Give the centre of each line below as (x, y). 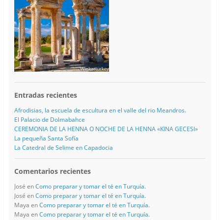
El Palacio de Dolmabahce (49, 120)
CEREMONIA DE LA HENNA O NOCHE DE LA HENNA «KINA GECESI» (106, 129)
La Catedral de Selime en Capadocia (63, 148)
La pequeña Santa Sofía (46, 138)
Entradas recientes (45, 95)
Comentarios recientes (52, 171)
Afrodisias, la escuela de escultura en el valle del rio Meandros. (100, 110)
